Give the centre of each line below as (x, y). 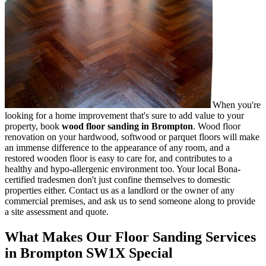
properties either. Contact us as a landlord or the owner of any (120, 190)
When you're (237, 104)
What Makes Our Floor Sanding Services (130, 237)
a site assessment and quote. (57, 211)
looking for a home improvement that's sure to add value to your (124, 115)
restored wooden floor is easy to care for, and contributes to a (118, 158)
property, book (32, 126)
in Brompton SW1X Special (89, 253)
